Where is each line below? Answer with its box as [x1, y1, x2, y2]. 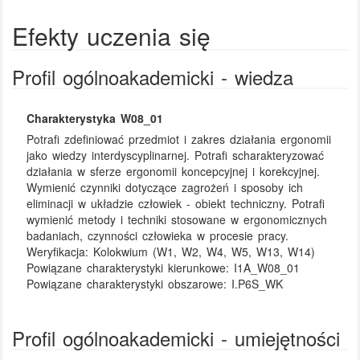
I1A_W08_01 [234, 259, 301, 276]
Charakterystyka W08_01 [27, 110, 164, 127]
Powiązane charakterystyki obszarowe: [27, 275, 232, 292]
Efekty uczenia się [12, 18, 211, 53]
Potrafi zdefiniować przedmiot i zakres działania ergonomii [27, 130, 332, 147]
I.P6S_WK [231, 275, 284, 292]
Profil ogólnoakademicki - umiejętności [12, 324, 340, 353]
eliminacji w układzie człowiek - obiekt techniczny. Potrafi [27, 194, 325, 211]
